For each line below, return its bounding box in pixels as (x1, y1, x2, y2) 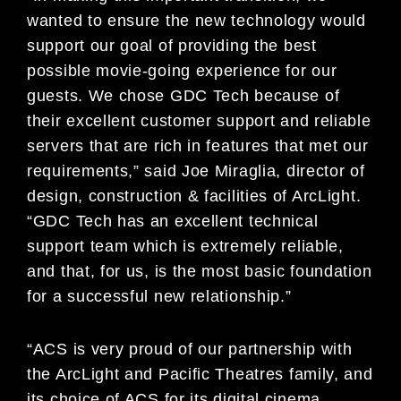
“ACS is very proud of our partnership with (27, 339, 353, 358)
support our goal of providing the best (27, 36, 317, 55)
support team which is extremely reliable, (27, 236, 344, 255)
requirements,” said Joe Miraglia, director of (27, 161, 365, 180)
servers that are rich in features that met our (27, 136, 369, 155)
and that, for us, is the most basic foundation (27, 261, 372, 280)
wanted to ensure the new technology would (27, 11, 366, 30)
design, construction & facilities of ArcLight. (27, 186, 362, 205)
